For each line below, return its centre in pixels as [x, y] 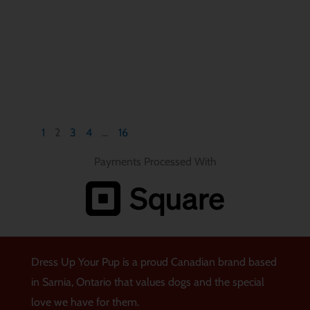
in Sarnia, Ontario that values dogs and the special [147, 282]
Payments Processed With [155, 162]
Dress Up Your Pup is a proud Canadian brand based [154, 262]
